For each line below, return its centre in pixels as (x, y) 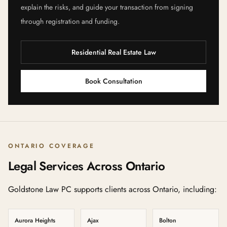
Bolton (168, 220)
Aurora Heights (35, 220)
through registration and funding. (70, 21)
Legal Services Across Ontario (87, 166)
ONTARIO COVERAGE (52, 146)
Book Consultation (113, 81)
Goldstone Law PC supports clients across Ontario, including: (112, 189)
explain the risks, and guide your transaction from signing (107, 7)
